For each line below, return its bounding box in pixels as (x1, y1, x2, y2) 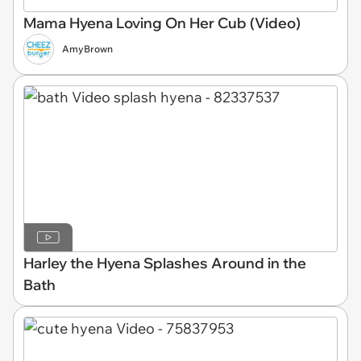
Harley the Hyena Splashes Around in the (23, 253, 306, 272)
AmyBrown (62, 42, 113, 55)
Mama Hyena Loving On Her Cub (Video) (23, 13, 301, 32)
